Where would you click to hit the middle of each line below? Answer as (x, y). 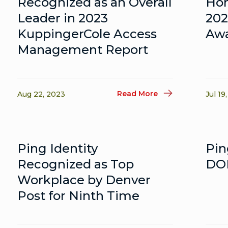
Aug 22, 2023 (41, 94)
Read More (138, 93)
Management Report (83, 50)
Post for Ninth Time (79, 196)
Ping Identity (58, 148)
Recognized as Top (76, 164)
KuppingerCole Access (87, 34)
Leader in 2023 (63, 18)
